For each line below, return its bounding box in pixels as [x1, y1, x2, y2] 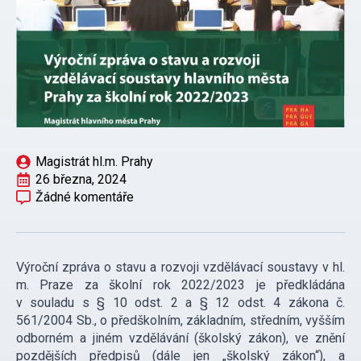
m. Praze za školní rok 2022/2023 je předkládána [16, 277, 345, 293]
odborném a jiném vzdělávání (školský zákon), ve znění [16, 330, 345, 346]
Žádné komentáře [35, 189, 134, 205]
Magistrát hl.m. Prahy [35, 154, 153, 170]
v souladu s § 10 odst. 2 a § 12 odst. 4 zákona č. [16, 295, 345, 311]
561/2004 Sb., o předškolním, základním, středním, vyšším [16, 313, 345, 329]
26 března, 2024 [35, 172, 127, 188]
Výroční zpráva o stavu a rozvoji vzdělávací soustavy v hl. [16, 259, 345, 276]
